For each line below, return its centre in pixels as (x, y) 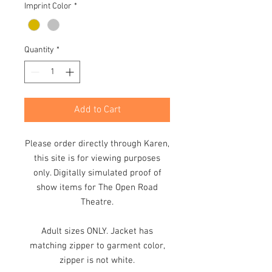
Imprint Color (48, 7)
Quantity (39, 50)
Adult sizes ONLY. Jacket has (97, 231)
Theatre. (97, 202)
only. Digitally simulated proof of (97, 173)
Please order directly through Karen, (97, 144)
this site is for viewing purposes (97, 158)
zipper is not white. (97, 260)
